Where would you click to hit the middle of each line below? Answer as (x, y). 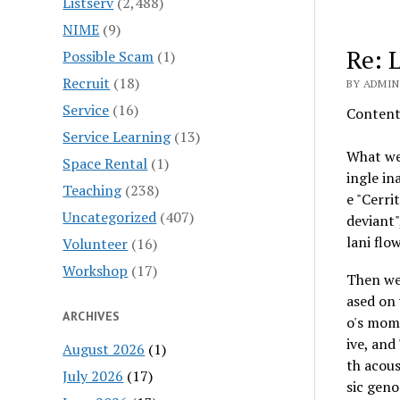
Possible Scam (108, 56)
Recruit (87, 83)
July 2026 (93, 375)
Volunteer (96, 243)
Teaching (92, 190)
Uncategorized (110, 217)
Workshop (96, 270)
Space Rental (105, 163)
